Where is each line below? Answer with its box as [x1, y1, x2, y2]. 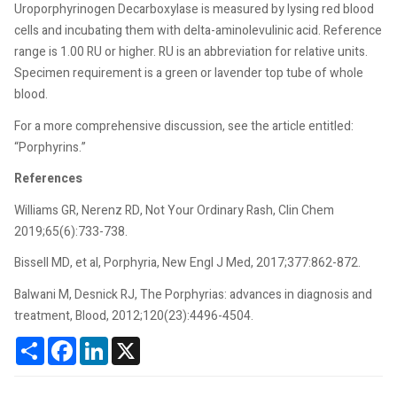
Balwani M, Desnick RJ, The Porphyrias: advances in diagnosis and [14, 284, 372, 304]
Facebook [76, 334, 129, 353]
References [14, 169, 82, 188]
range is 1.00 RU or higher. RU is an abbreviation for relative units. [14, 43, 368, 61]
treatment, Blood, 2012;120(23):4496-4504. [14, 306, 253, 325]
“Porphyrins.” [14, 137, 86, 157]
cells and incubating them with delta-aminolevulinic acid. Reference [14, 21, 382, 40]
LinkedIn [108, 334, 154, 353]
